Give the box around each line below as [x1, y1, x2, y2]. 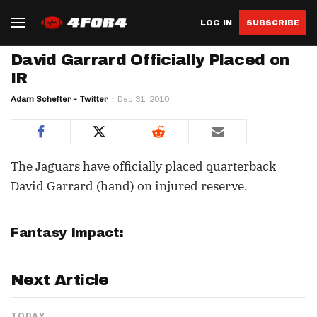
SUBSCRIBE [246, 18, 299, 27]
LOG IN [200, 18, 232, 27]
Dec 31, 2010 [117, 94, 169, 104]
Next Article [11, 272, 109, 289]
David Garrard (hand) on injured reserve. [11, 178, 248, 194]
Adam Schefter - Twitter [11, 94, 108, 104]
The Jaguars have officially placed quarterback [11, 158, 276, 174]
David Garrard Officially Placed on [11, 52, 289, 69]
